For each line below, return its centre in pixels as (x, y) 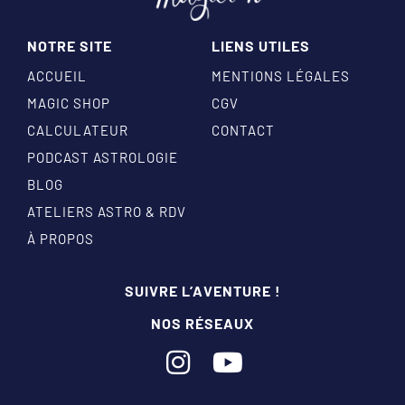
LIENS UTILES (261, 46)
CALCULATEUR (78, 131)
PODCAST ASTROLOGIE (103, 158)
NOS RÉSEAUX (202, 323)
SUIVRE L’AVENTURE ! (202, 290)
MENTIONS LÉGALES (281, 76)
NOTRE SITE (70, 46)
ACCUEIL (57, 76)
